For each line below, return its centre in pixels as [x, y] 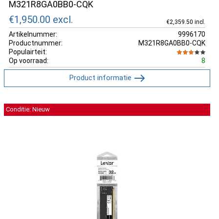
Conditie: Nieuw [28, 109]
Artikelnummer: [33, 34]
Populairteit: [28, 52]
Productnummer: [36, 43]
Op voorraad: [29, 60]
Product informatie [100, 77]
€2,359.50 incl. [186, 22]
